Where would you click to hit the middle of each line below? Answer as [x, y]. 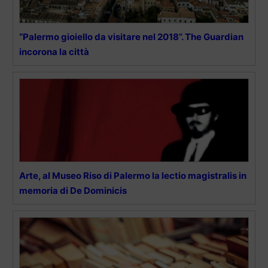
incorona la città [54, 52]
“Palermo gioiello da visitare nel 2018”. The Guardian [131, 37]
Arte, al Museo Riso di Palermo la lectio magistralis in [133, 176]
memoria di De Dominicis [73, 191]
